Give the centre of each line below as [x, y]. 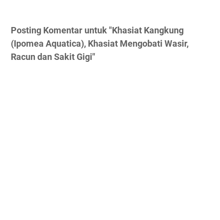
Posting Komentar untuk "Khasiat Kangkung [97, 30]
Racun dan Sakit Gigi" [53, 57]
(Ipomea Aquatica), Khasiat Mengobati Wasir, [100, 44]
